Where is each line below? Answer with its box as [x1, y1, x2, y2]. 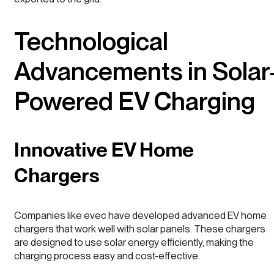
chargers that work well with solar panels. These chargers [14, 222, 265, 235]
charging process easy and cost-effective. [14, 249, 200, 262]
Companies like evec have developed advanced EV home [14, 209, 267, 221]
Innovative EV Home [14, 138, 194, 162]
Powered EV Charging [14, 86, 255, 116]
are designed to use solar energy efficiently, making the [14, 235, 254, 248]
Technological [14, 26, 168, 56]
